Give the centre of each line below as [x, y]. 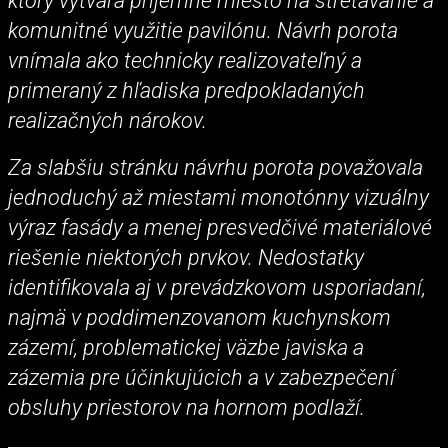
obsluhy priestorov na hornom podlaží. [186, 407]
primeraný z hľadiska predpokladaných [186, 90]
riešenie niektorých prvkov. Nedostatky [186, 257]
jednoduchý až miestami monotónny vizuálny [218, 197]
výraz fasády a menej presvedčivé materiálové [220, 227]
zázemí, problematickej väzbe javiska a [186, 347]
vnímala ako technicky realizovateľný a [185, 60]
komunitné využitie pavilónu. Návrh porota [203, 30]
